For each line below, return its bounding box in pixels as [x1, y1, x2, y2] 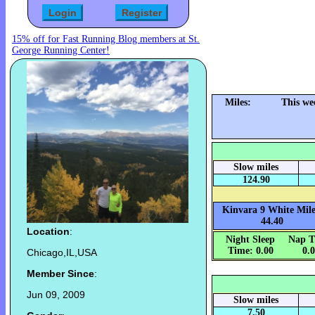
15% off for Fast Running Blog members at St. [12, 34, 200, 45]
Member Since [27, 268, 94, 280]
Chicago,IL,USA [27, 247, 97, 259]
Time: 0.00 [227, 245, 274, 257]
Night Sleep [226, 234, 275, 245]
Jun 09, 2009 [27, 289, 85, 301]
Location [27, 226, 70, 238]
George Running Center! [12, 45, 110, 56]
